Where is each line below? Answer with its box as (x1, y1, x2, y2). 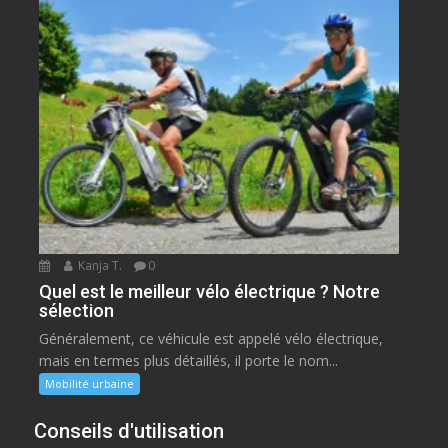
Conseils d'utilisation (34, 419, 225, 444)
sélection (39, 300, 115, 322)
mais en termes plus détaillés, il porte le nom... (39, 351, 339, 371)
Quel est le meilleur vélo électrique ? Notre (39, 281, 381, 303)
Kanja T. (75, 257, 123, 275)
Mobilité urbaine (45, 376, 135, 392)
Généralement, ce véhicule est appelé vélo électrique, (39, 329, 384, 349)
